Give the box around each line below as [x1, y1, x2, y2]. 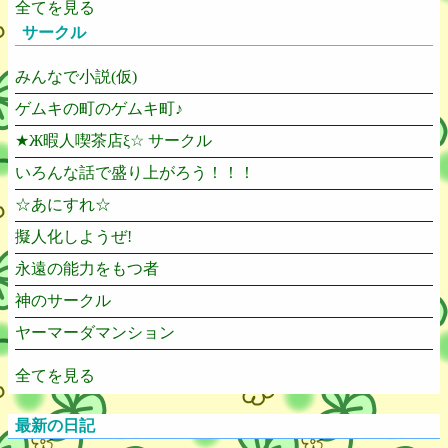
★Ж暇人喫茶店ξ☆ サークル [15, 132, 212, 150]
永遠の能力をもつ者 [15, 260, 159, 278]
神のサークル [15, 292, 111, 310]
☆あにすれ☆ [15, 196, 111, 214]
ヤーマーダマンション [15, 324, 175, 342]
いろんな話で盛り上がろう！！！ [15, 164, 255, 182]
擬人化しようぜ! [15, 228, 132, 246]
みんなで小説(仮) [15, 68, 137, 86]
